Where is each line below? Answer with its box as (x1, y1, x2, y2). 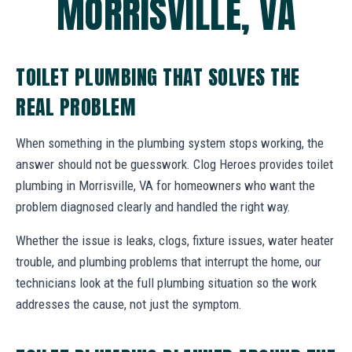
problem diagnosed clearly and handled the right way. (16, 198, 291, 214)
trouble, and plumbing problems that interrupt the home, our (16, 253, 321, 269)
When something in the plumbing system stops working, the (16, 134, 324, 151)
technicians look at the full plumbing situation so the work (16, 274, 317, 291)
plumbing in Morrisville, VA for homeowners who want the (16, 177, 315, 193)
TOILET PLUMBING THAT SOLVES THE (16, 61, 300, 92)
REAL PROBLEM (16, 91, 137, 122)
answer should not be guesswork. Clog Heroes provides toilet (16, 156, 333, 172)
